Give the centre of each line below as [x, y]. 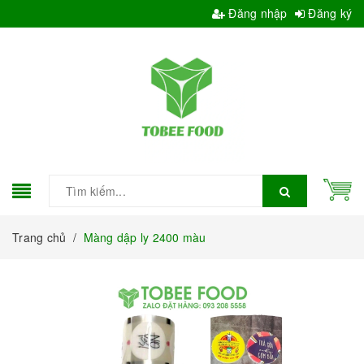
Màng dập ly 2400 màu [145, 237]
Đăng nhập [256, 13]
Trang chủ [39, 237]
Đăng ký [328, 13]
